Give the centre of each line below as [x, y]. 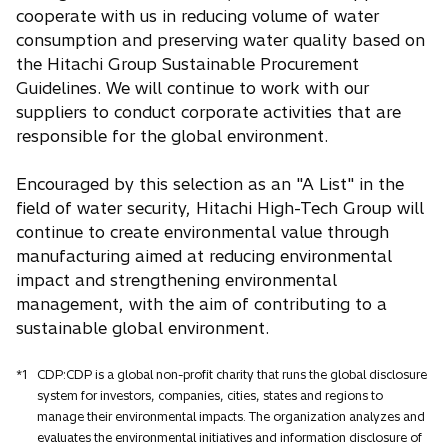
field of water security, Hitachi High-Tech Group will [220, 208]
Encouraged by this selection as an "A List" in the [210, 184]
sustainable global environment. [142, 328]
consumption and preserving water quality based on [220, 40]
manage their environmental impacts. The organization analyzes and [231, 416]
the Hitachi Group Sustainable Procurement [187, 64]
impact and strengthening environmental [176, 280]
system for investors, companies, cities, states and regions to [210, 395]
